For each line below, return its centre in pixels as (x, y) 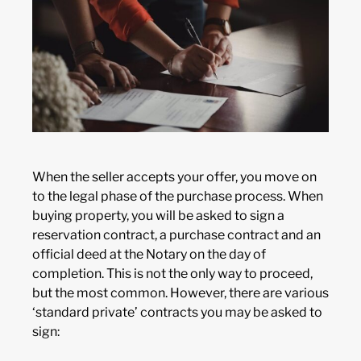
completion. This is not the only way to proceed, (172, 274)
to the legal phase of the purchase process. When (178, 197)
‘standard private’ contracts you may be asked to (177, 313)
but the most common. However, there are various (180, 293)
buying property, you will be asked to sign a (158, 216)
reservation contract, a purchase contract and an (176, 235)
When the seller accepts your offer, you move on (174, 177)
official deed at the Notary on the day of (149, 255)
